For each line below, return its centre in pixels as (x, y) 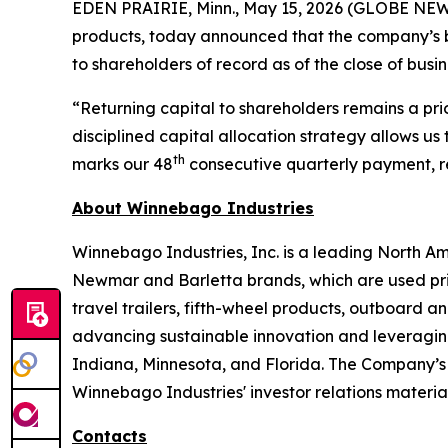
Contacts (109, 436)
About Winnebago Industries (193, 208)
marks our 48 (122, 164)
